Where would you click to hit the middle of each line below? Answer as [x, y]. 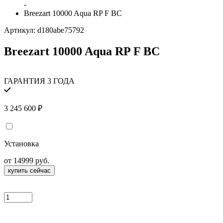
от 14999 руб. [27, 161]
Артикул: [21, 30]
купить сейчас [29, 171]
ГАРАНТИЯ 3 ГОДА [39, 81]
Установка [21, 144]
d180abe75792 [61, 30]
